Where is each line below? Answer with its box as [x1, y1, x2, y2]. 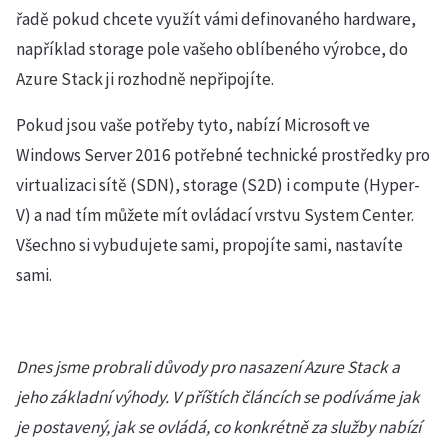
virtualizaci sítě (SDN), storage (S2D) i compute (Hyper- [16, 174, 420, 196]
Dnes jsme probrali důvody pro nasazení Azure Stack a [16, 356, 400, 378]
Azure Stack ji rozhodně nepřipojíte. [16, 68, 274, 90]
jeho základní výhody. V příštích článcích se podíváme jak [16, 386, 420, 408]
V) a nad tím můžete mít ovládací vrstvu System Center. [16, 204, 414, 226]
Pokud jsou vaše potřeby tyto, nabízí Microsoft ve [16, 114, 370, 136]
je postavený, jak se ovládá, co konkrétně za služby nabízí [16, 416, 421, 438]
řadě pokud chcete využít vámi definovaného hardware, [16, 8, 416, 30]
